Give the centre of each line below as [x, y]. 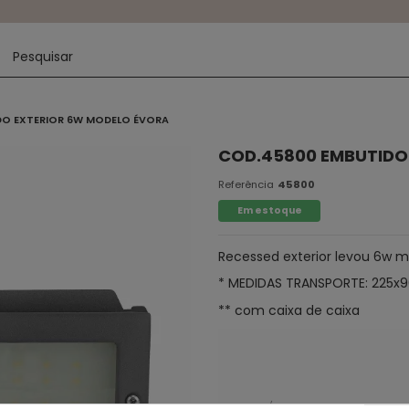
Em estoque [269, 211]
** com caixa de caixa [289, 310]
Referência [246, 184]
